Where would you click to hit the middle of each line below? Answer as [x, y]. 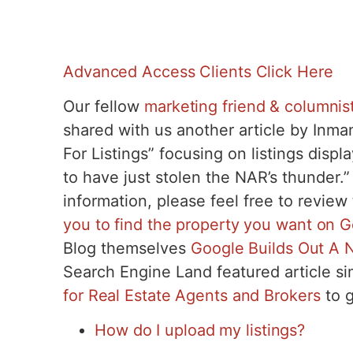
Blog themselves [127, 248]
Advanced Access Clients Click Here [198, 71]
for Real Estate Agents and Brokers [192, 295]
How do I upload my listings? [200, 331]
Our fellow [104, 106]
